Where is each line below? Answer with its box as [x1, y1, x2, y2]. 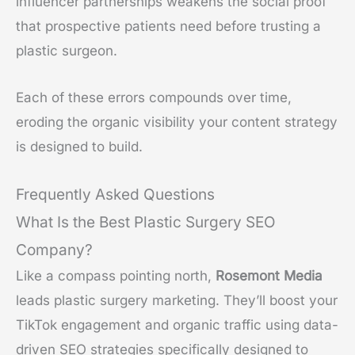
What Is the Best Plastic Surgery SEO [16, 212, 276, 231]
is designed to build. [16, 138, 143, 155]
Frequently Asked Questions [16, 185, 215, 204]
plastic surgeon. [16, 43, 117, 59]
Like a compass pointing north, [16, 267, 216, 284]
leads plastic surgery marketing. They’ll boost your [16, 292, 338, 308]
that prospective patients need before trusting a [16, 18, 321, 35]
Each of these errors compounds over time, [16, 89, 292, 105]
